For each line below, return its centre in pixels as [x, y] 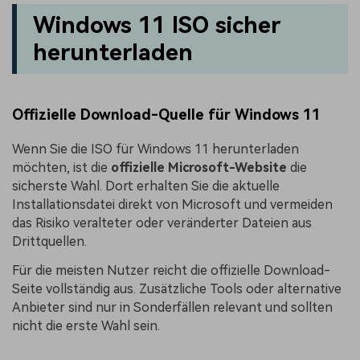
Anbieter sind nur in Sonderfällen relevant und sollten [172, 307]
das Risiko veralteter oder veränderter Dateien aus [162, 223]
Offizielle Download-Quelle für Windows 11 [166, 114]
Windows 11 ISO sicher [156, 25]
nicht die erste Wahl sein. [86, 325]
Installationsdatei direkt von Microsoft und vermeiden [172, 204]
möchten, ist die [61, 167]
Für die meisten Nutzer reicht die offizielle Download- [171, 270]
